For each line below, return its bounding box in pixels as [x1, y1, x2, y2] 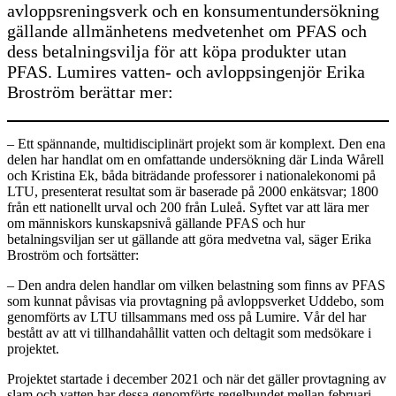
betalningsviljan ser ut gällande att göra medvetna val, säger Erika [7, 232, 371, 247]
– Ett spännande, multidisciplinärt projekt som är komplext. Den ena [7, 136, 385, 151]
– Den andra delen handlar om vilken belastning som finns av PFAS [7, 278, 385, 293]
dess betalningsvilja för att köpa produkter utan [7, 42, 346, 61]
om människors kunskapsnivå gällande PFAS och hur [7, 216, 305, 231]
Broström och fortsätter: [7, 247, 139, 263]
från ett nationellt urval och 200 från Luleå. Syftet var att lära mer [7, 200, 369, 215]
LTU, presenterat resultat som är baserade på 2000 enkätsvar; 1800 [7, 184, 378, 199]
